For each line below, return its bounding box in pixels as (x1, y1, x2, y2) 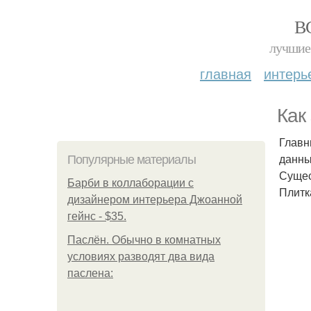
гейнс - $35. (67, 210, 126, 222)
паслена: (67, 267, 113, 279)
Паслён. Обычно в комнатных (67, 234, 221, 246)
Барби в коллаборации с (67, 177, 194, 189)
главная (200, 63, 251, 83)
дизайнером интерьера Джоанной (67, 194, 242, 205)
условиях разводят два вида (67, 251, 215, 262)
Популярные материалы (67, 153, 196, 167)
